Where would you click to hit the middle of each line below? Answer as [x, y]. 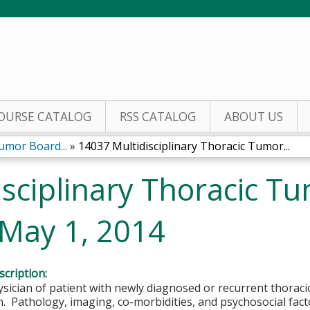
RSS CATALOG [158, 117]
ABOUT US [254, 117]
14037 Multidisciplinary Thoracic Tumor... [184, 146]
